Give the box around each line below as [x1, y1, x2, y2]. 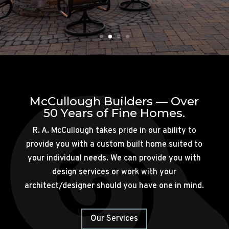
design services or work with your [52, 167, 177, 177]
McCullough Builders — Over [30, 94, 199, 108]
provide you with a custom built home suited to [26, 140, 203, 150]
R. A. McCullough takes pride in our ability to [32, 126, 196, 136]
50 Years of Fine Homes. [43, 106, 186, 120]
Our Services [90, 213, 139, 224]
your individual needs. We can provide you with [28, 153, 201, 164]
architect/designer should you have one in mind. [25, 181, 204, 191]
